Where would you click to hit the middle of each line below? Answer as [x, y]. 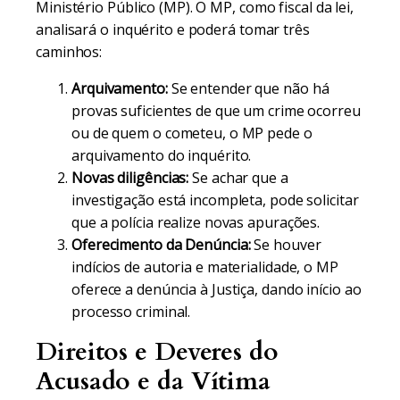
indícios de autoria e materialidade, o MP [205, 267]
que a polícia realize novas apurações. [196, 222]
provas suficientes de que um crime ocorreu [216, 111]
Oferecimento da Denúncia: [161, 245]
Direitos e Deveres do [157, 352]
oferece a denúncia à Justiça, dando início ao [217, 289]
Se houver [286, 245]
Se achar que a [238, 178]
